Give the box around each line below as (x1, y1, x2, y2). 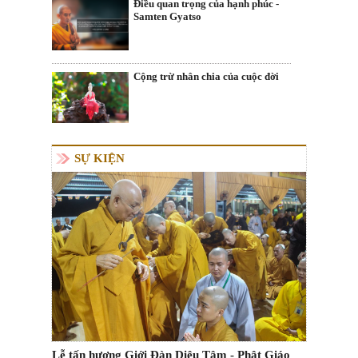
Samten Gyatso (133, 10, 201, 22)
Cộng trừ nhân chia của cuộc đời (133, 70, 279, 83)
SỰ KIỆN (74, 151, 125, 165)
